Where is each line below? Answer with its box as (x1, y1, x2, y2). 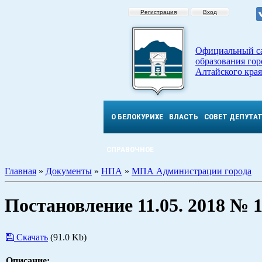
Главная (5, 166, 36, 176)
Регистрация (140, 9, 177, 15)
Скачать (16, 232, 48, 242)
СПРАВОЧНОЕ (106, 145, 154, 154)
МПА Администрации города (132, 166, 251, 176)
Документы (46, 166, 92, 176)
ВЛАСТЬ (169, 112, 198, 121)
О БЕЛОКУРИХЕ (111, 112, 163, 121)
